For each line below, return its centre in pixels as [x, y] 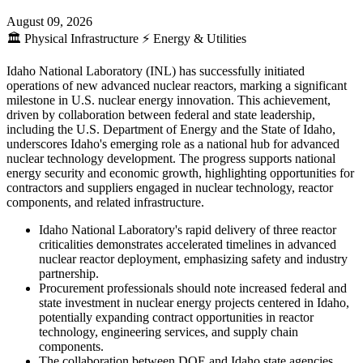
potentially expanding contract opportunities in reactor [176, 318]
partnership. [69, 274]
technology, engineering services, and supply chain [169, 332]
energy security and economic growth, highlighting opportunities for [180, 173]
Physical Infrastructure [81, 39]
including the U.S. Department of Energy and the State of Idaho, [171, 130]
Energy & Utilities [198, 39]
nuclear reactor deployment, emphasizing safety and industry [193, 259]
